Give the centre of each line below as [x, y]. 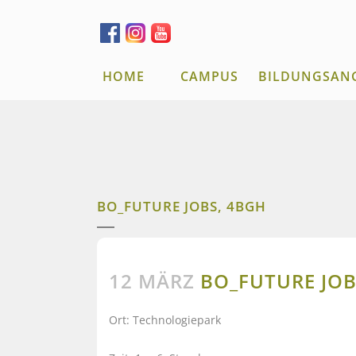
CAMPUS [209, 76]
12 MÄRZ [152, 281]
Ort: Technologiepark [165, 320]
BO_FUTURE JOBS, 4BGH [182, 206]
